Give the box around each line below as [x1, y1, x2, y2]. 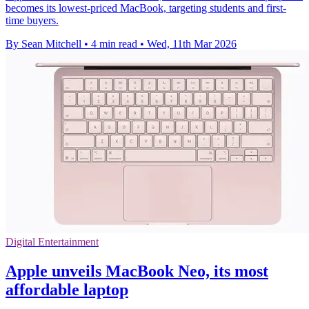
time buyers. [6, 14, 59, 27]
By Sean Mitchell [6, 38, 81, 50]
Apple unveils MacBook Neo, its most [6, 262, 268, 281]
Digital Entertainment [6, 236, 99, 248]
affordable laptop [6, 281, 128, 299]
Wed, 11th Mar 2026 [147, 38, 237, 50]
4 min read [91, 38, 137, 50]
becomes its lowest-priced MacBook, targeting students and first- [6, 2, 286, 14]
